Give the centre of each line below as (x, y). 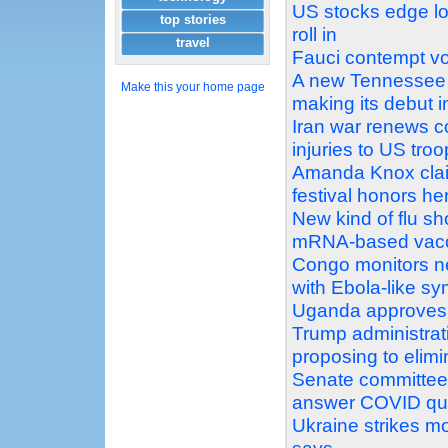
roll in (314, 35)
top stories (192, 19)
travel (192, 42)
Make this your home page (192, 87)
